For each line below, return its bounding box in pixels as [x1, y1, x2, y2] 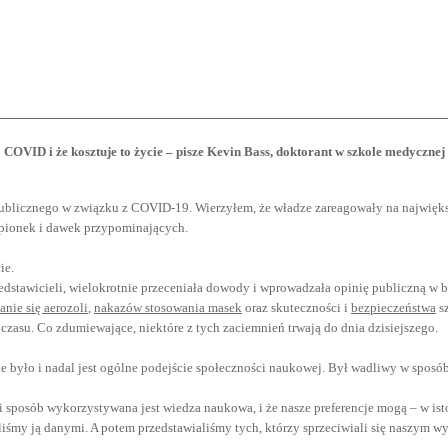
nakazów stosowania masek [94, 299, 242, 315]
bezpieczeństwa [351, 299, 436, 315]
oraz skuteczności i [242, 299, 351, 315]
